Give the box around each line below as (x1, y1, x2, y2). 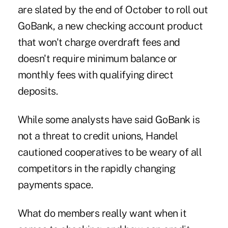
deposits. (17, 84, 58, 97)
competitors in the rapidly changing (17, 162, 176, 175)
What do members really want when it (17, 207, 187, 219)
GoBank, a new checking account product (17, 19, 203, 32)
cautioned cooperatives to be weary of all (17, 146, 202, 158)
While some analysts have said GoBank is (17, 113, 200, 126)
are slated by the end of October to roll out (17, 3, 208, 16)
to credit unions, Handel (69, 129, 178, 142)
